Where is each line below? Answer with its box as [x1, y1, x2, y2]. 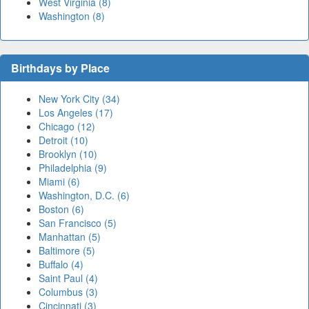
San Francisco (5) [39, 216, 117, 230]
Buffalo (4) [39, 257, 83, 272]
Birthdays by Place [11, 60, 110, 77]
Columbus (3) [39, 285, 98, 299]
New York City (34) [39, 92, 120, 106]
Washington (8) [39, 9, 105, 23]
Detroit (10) [39, 133, 88, 148]
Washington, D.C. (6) [39, 188, 130, 203]
